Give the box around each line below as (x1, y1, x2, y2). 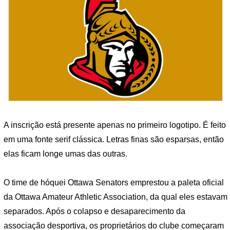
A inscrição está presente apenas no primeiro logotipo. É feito (4, 120, 226, 129)
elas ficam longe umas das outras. (4, 149, 127, 158)
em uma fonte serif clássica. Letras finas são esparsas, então (4, 135, 224, 144)
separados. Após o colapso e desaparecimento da (4, 206, 185, 216)
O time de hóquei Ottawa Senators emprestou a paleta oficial (4, 178, 224, 187)
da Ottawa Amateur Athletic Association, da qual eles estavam (4, 192, 227, 201)
